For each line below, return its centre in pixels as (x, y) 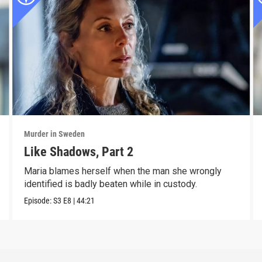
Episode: (38, 200)
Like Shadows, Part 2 (78, 151)
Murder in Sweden (54, 134)
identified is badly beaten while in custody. (110, 184)
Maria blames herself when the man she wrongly (123, 171)
